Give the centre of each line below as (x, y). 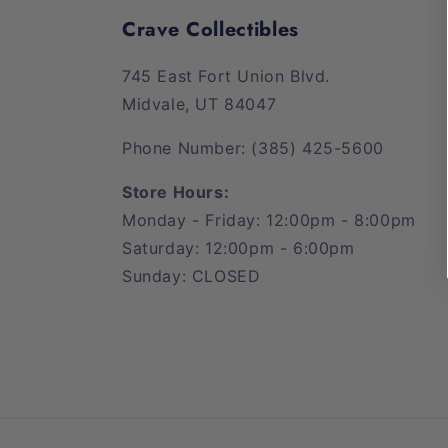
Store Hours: (176, 192)
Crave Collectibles (210, 29)
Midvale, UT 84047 (199, 104)
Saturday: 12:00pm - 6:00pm (238, 248)
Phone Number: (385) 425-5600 (253, 148)
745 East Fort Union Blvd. (226, 76)
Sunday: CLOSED (191, 276)
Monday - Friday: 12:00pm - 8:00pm (269, 220)
